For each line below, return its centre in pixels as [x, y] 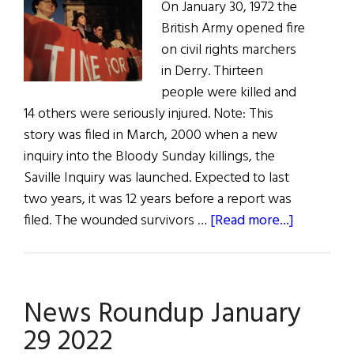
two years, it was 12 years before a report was [158, 200]
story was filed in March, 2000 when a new [151, 136]
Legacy [314, 284]
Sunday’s [320, 263]
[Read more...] [252, 221]
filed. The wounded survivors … [117, 221]
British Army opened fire [233, 29]
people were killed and [229, 93]
